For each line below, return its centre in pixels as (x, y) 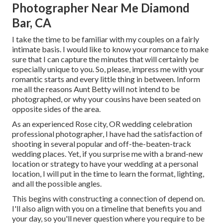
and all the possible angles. (57, 184)
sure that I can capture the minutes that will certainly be (105, 59)
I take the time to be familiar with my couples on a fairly (106, 39)
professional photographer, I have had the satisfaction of (107, 134)
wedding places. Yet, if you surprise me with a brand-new (107, 154)
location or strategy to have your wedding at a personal (105, 164)
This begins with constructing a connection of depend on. (108, 199)
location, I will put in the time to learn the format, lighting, (108, 174)
